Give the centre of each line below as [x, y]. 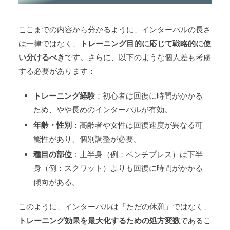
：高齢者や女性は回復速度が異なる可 [137, 125]
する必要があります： [57, 71]
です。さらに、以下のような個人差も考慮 [138, 57]
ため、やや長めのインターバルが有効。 [103, 109]
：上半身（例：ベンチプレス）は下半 [137, 154]
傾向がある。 [56, 182]
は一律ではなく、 [49, 43]
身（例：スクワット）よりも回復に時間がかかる [118, 168]
